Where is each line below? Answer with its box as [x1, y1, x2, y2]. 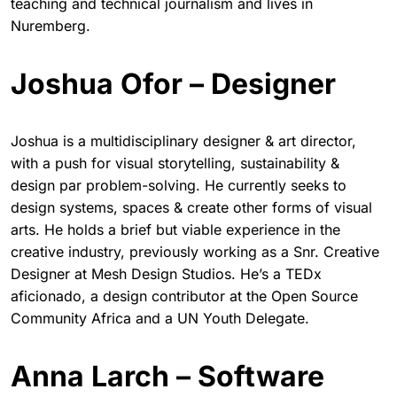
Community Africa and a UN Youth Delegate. [11, 309, 309, 327]
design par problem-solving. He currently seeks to [11, 176, 346, 194]
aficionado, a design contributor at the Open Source [11, 287, 358, 305]
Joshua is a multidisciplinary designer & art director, [11, 132, 356, 150]
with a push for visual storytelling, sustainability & [11, 154, 339, 172]
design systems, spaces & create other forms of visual [11, 198, 372, 216]
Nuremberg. [11, 17, 90, 35]
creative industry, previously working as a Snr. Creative [11, 243, 379, 261]
